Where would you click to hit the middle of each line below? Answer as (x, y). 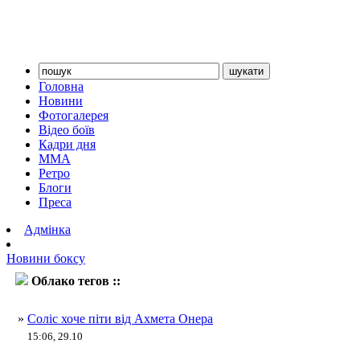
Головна (61, 86)
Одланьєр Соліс (170, 281)
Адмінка (47, 229)
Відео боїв (67, 130)
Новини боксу (46, 258)
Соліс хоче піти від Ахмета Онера (120, 319)
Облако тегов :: (78, 281)
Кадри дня (67, 144)
